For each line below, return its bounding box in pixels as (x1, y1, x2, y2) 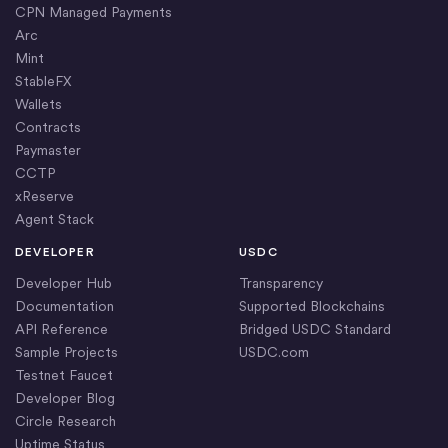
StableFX (15, 73, 72, 90)
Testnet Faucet (15, 367, 113, 384)
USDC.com (239, 344, 309, 361)
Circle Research (15, 413, 116, 430)
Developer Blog (15, 390, 115, 407)
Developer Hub (15, 275, 112, 292)
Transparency (239, 275, 323, 292)
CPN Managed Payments (15, 4, 172, 21)
